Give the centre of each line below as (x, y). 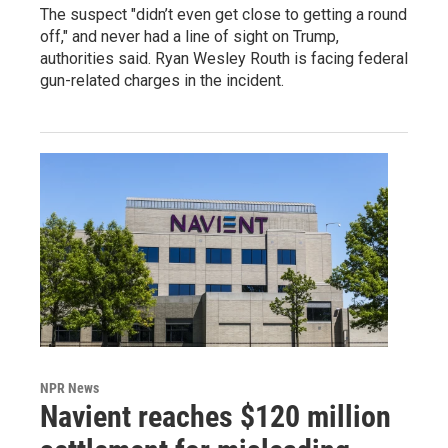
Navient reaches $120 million (215, 416)
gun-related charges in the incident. (162, 80)
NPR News (69, 387)
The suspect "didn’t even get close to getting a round (223, 14)
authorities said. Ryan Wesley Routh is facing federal (224, 58)
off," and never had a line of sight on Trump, (189, 36)
